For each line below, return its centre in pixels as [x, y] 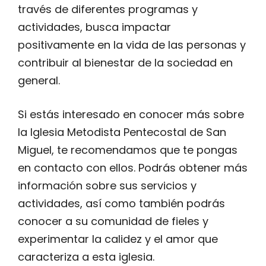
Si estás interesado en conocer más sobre [131, 114]
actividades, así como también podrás [121, 203]
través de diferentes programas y [108, 9]
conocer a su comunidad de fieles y [113, 221]
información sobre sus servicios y [107, 185]
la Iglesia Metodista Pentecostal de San [122, 132]
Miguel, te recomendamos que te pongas [128, 150]
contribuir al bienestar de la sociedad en [125, 62]
